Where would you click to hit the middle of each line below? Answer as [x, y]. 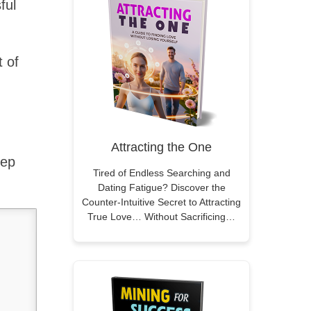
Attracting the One [161, 147]
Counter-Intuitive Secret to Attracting [161, 202]
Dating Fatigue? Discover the [161, 187]
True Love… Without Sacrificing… [161, 217]
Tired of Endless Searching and [161, 173]
